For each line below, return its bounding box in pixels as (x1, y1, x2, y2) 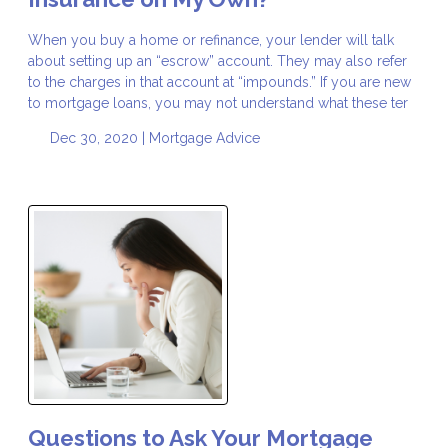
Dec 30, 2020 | (45, 129, 149, 146)
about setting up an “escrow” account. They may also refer (28, 52, 407, 69)
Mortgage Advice (148, 129, 260, 146)
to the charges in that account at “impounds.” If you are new (28, 73, 411, 90)
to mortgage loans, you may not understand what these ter (28, 94, 408, 111)
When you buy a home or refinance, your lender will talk (28, 31, 394, 48)
